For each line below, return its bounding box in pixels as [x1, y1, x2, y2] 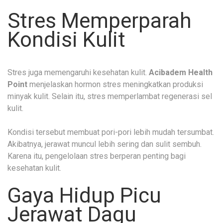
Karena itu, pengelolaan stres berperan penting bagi [7, 151, 186, 161]
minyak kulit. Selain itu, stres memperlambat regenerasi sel [7, 91, 212, 101]
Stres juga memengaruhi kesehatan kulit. [7, 67, 149, 77]
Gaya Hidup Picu [7, 183, 161, 208]
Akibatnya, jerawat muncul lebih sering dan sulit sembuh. [7, 139, 202, 149]
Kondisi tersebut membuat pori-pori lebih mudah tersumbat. [7, 127, 214, 137]
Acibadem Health [149, 67, 213, 77]
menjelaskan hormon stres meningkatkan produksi [27, 79, 203, 89]
